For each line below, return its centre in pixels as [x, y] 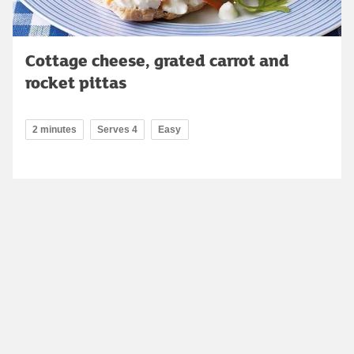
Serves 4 [117, 129]
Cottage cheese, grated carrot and [157, 60]
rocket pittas [76, 82]
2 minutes [55, 129]
